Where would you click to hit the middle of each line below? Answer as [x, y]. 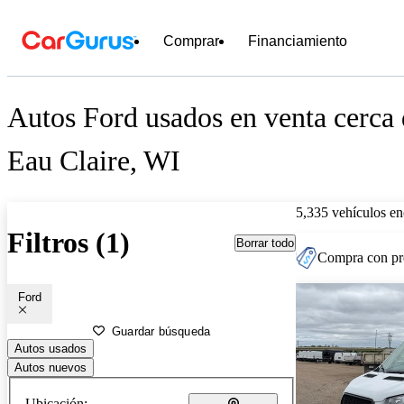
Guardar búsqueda [161, 331]
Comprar [191, 41]
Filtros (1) [69, 243]
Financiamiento [298, 41]
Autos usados [50, 348]
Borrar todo [265, 243]
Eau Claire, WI [94, 161]
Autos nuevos [50, 367]
